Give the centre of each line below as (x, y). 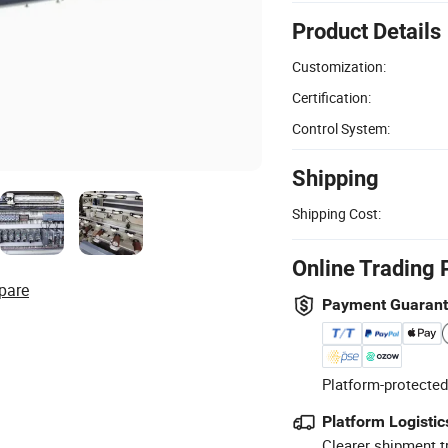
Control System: (341, 128)
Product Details (366, 31)
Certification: (331, 97)
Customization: (339, 66)
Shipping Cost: (336, 213)
